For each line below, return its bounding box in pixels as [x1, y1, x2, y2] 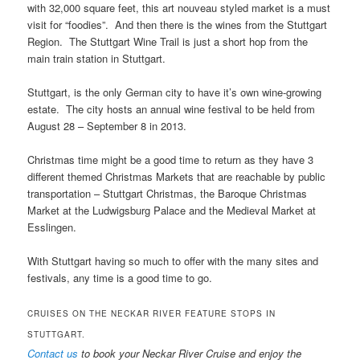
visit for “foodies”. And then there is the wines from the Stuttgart [27, 16, 328, 32]
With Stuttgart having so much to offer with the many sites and [27, 252, 319, 268]
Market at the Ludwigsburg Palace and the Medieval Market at [27, 202, 317, 218]
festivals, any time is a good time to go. [27, 269, 213, 285]
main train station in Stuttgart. [27, 50, 166, 66]
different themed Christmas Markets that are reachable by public [27, 168, 326, 184]
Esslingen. [27, 219, 77, 235]
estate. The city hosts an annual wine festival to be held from [27, 100, 316, 117]
